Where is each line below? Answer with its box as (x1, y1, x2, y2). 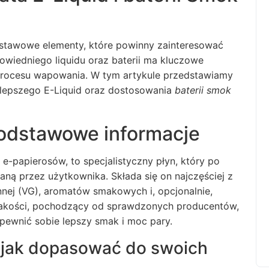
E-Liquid (44, 84, 82, 96)
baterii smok (175, 84, 231, 96)
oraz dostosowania (82, 84, 175, 96)
